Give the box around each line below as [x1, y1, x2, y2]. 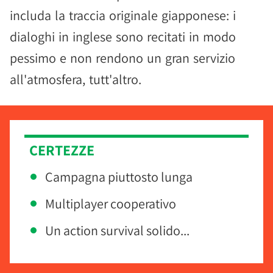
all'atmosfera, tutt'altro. [10, 71, 141, 88]
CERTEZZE [29, 140, 94, 160]
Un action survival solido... [45, 222, 190, 239]
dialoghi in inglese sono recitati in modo [10, 28, 236, 45]
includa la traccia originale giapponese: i [10, 7, 236, 24]
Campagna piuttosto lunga [45, 168, 193, 185]
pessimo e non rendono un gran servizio [10, 49, 235, 66]
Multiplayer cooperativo [45, 195, 176, 212]
